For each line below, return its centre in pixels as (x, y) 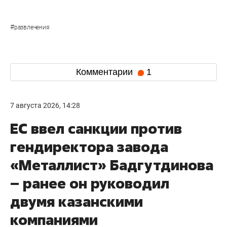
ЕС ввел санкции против (96, 128)
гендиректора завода (89, 146)
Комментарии (105, 72)
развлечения (32, 27)
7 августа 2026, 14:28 (45, 105)
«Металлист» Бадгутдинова (112, 165)
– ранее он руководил (90, 183)
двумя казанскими (77, 201)
